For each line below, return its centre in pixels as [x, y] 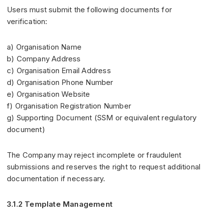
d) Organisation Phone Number [62, 82]
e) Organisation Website [51, 94]
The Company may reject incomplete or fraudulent [94, 155]
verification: [27, 22]
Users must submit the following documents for [90, 10]
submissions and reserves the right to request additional [104, 167]
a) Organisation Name [46, 47]
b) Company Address [46, 59]
